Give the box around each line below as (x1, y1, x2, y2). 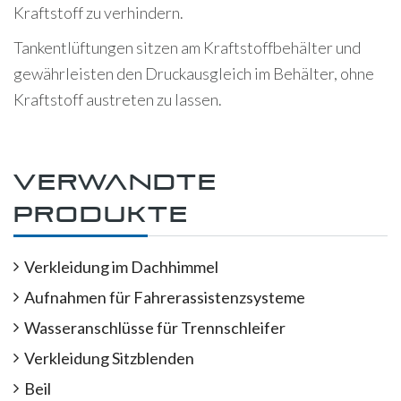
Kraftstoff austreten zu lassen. (13, 90, 222, 110)
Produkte (13, 201, 189, 228)
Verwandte (13, 169, 218, 196)
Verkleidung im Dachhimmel (24, 257, 218, 277)
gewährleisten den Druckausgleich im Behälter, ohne (13, 64, 374, 84)
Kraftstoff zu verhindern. (13, 3, 183, 23)
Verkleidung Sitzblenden (24, 348, 194, 369)
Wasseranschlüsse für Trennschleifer (24, 318, 286, 338)
